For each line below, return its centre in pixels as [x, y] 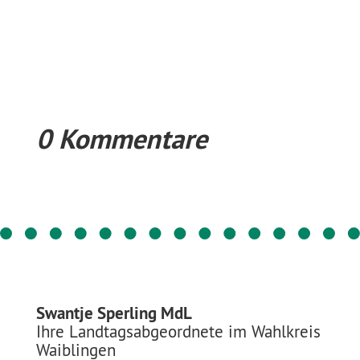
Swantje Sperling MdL [114, 313]
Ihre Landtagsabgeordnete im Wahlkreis [178, 331]
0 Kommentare [121, 138]
